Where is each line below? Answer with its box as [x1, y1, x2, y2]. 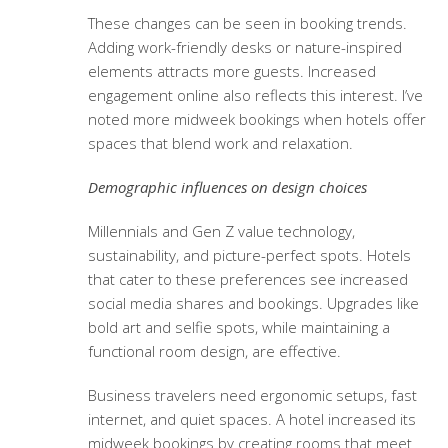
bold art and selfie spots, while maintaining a [87, 317, 390, 338]
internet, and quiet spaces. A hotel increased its [87, 409, 416, 430]
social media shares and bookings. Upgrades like [87, 293, 419, 314]
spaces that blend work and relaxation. [87, 133, 353, 154]
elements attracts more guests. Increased [87, 61, 376, 82]
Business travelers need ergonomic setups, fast [87, 385, 417, 406]
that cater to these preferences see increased [87, 269, 408, 290]
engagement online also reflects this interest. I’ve [87, 85, 423, 106]
